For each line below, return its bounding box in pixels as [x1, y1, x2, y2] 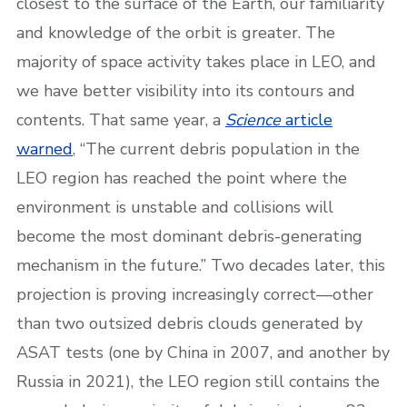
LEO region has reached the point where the [16, 166, 347, 189]
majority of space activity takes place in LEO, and [16, 50, 376, 73]
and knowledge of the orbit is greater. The [16, 21, 335, 44]
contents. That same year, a [16, 108, 225, 131]
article [281, 108, 333, 131]
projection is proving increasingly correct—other [16, 283, 373, 305]
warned [16, 137, 73, 160]
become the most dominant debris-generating [16, 224, 362, 247]
